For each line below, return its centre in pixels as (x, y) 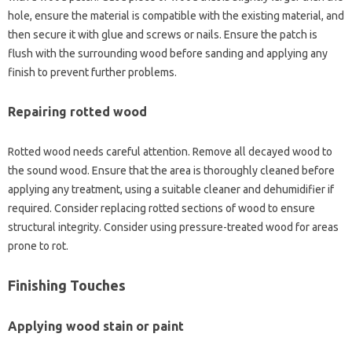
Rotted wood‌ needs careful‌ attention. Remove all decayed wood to (170, 152)
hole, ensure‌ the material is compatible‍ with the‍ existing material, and (176, 16)
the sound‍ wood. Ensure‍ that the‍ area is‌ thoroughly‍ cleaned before (171, 171)
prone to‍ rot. (38, 246)
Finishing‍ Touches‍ (67, 286)
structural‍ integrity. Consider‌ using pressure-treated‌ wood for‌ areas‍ (173, 227)
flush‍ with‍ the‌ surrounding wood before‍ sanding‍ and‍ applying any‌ (168, 54)
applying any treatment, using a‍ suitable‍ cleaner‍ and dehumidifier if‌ (171, 190)
